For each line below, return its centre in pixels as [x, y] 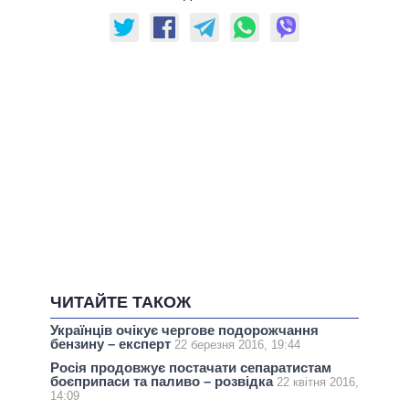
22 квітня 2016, [318, 383]
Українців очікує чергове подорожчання [184, 330]
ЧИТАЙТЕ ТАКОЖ [121, 303]
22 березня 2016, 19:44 [237, 345]
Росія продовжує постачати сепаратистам [191, 368]
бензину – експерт [112, 344]
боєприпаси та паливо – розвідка [163, 382]
